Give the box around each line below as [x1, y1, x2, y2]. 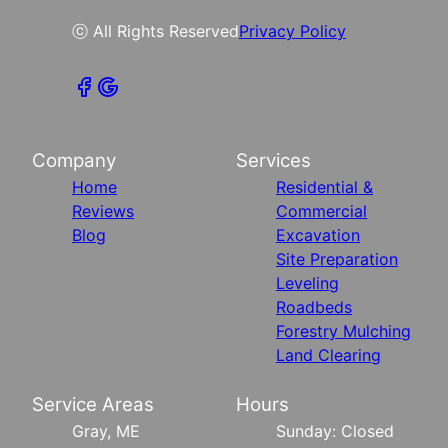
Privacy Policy [239, 20, 346, 41]
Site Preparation [276, 248, 398, 269]
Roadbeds [276, 296, 352, 317]
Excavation [276, 224, 360, 245]
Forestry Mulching [276, 320, 411, 341]
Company [32, 148, 116, 172]
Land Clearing [276, 344, 381, 365]
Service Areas [32, 392, 154, 416]
